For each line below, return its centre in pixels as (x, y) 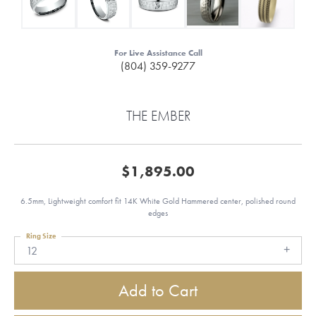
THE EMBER (158, 116)
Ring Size (41, 236)
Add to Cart (158, 291)
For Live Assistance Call (158, 53)
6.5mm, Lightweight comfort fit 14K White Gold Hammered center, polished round (158, 201)
